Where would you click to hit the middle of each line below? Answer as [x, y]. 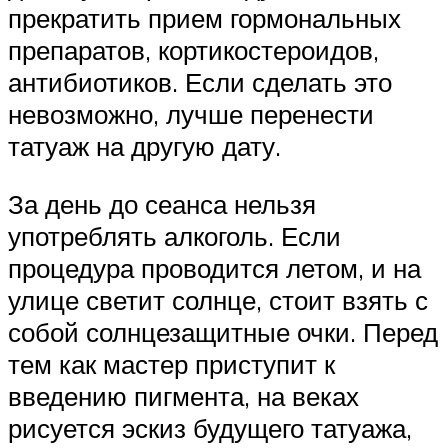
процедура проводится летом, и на [214, 267]
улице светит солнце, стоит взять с [218, 299]
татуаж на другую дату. [144, 146]
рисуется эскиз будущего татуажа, [210, 427]
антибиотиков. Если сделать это [200, 82]
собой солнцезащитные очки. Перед [223, 331]
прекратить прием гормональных [204, 18]
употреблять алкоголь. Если [174, 235]
